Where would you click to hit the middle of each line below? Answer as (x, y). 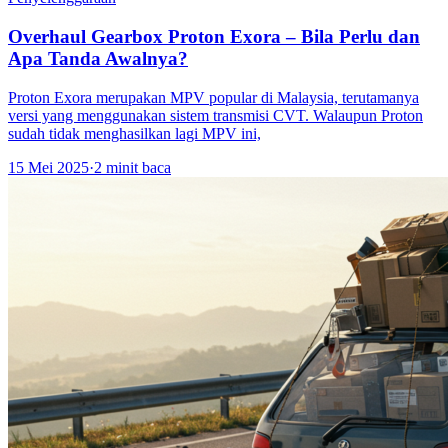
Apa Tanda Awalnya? (98, 58)
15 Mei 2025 (48, 167)
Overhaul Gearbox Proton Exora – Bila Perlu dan (214, 36)
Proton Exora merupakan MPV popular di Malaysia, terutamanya (213, 97)
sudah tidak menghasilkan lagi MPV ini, (134, 133)
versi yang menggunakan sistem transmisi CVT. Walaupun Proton (215, 115)
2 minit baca (132, 167)
